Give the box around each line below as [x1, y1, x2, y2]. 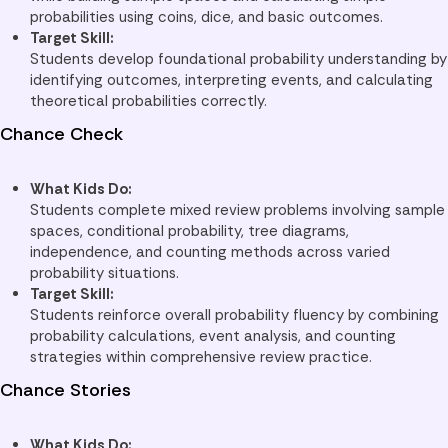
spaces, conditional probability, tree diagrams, [30, 221, 349, 242]
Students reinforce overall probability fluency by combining [30, 305, 439, 326]
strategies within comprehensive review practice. [30, 347, 372, 368]
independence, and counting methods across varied [30, 242, 390, 263]
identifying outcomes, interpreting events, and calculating [30, 70, 433, 91]
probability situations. [30, 263, 179, 284]
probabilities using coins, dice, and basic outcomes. [30, 7, 383, 28]
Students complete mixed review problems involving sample [30, 200, 445, 221]
